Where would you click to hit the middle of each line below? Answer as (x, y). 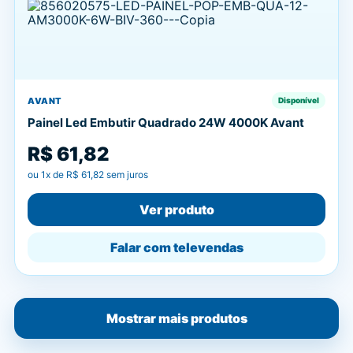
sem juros (126, 175)
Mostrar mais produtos (176, 318)
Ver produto (176, 210)
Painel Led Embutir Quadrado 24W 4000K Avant (166, 123)
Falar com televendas (176, 247)
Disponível (299, 100)
